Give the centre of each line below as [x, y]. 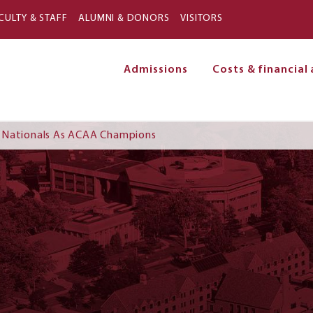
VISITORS [202, 19]
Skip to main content [156, 11]
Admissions [156, 70]
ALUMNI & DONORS [124, 19]
